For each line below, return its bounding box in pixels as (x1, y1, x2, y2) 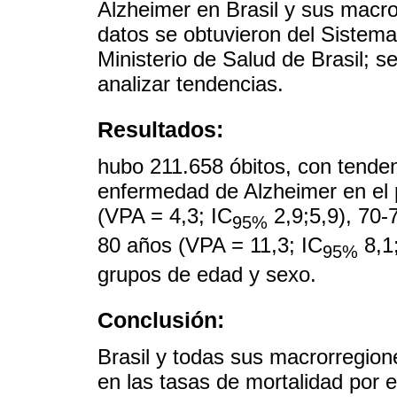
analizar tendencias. (97, 71, 284, 96)
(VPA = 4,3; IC (97, 203, 232, 228)
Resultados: (97, 116, 223, 142)
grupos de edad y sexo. (97, 261, 316, 286)
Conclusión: (97, 307, 224, 332)
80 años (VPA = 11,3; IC (97, 232, 323, 257)
